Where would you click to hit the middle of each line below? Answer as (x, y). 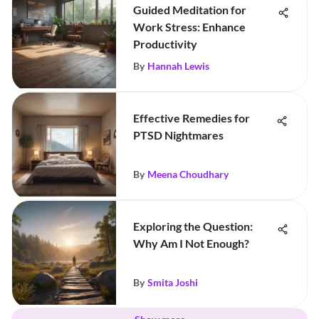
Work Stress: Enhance (189, 27)
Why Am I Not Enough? (191, 243)
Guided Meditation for (190, 10)
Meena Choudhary (188, 174)
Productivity (165, 44)
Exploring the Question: (193, 226)
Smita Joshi (173, 282)
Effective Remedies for (192, 118)
